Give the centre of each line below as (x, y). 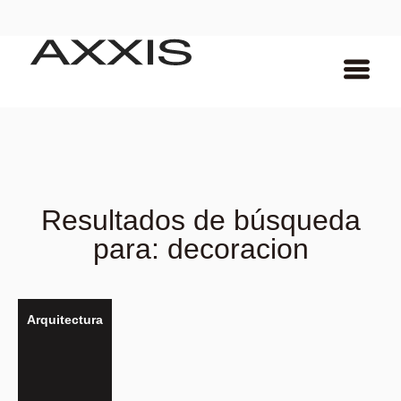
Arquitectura (65, 320)
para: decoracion (200, 249)
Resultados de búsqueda (200, 220)
